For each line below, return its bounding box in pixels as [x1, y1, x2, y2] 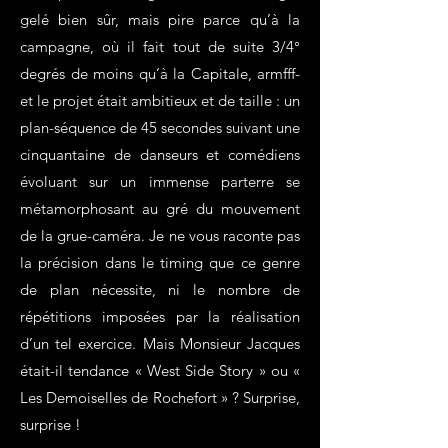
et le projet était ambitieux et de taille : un [20, 91, 300, 110]
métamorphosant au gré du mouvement [20, 199, 300, 218]
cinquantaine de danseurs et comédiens [20, 145, 300, 164]
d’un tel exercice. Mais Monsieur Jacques [20, 334, 300, 353]
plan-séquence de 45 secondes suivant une [20, 118, 300, 137]
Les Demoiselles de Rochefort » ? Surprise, [20, 388, 300, 407]
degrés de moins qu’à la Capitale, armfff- [20, 64, 300, 83]
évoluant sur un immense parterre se [20, 172, 300, 191]
